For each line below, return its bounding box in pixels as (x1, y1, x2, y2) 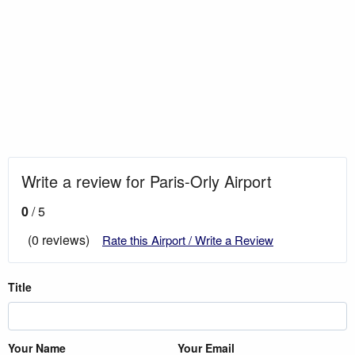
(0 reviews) (28, 230, 90, 249)
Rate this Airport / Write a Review (102, 231, 273, 248)
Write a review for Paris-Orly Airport (21, 169, 272, 193)
